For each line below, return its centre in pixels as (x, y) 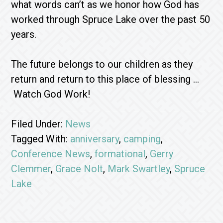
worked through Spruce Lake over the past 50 (111, 19)
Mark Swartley (139, 169)
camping (142, 139)
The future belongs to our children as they (102, 64)
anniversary (95, 139)
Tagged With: (41, 139)
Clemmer (31, 169)
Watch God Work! (51, 94)
